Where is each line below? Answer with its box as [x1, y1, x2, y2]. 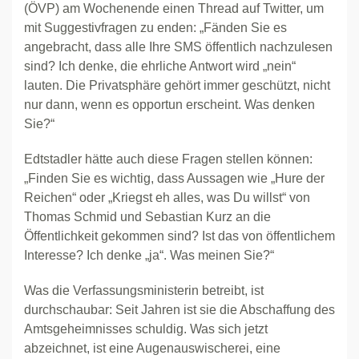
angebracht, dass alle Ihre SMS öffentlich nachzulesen [24, 40, 333, 54]
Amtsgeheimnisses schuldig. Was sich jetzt [24, 322, 268, 336]
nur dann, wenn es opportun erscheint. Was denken [24, 98, 315, 111]
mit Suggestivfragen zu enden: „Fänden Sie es [24, 21, 287, 34]
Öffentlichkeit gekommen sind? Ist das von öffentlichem [24, 229, 335, 243]
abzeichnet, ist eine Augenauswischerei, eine [24, 341, 280, 355]
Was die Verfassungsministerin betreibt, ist [24, 284, 264, 297]
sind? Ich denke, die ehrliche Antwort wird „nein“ [24, 59, 296, 73]
